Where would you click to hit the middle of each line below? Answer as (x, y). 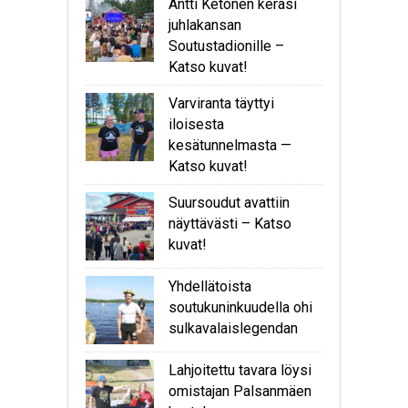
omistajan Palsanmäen (240, 392)
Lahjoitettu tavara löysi (240, 371)
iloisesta (196, 125)
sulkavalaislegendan (233, 329)
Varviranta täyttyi (221, 104)
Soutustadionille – (226, 46)
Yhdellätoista (210, 287)
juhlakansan (205, 25)
